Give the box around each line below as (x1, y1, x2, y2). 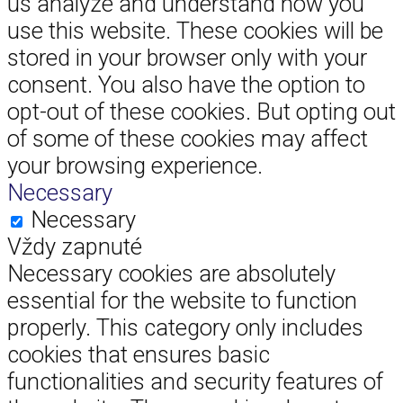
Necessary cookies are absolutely (7, 259, 336, 287)
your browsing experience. (7, 151, 263, 179)
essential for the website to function (7, 286, 357, 314)
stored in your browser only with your (7, 43, 367, 71)
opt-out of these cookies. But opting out (7, 97, 396, 125)
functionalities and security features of (7, 367, 383, 395)
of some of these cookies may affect (7, 124, 368, 152)
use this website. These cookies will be (7, 16, 383, 44)
